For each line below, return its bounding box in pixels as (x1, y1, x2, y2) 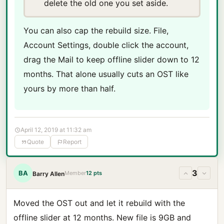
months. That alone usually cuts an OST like (23, 69, 188, 79)
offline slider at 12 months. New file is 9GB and (13, 212, 191, 222)
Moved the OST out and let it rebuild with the (13, 198, 185, 208)
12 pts (86, 169, 102, 176)
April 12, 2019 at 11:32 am (20, 126, 91, 133)
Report (63, 138, 81, 145)
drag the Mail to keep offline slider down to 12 (23, 54, 199, 64)
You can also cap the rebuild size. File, (23, 25, 168, 35)
